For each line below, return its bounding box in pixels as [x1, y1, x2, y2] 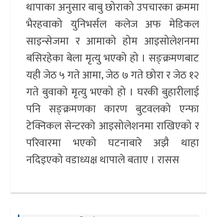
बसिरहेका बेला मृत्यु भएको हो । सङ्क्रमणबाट [26, 49, 199, 68]
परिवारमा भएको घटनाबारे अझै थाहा [26, 134, 199, 153]
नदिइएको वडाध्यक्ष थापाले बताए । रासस [26, 151, 180, 170]
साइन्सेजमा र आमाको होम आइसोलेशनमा [26, 32, 199, 51]
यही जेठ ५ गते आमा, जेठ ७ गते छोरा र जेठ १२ [26, 66, 199, 85]
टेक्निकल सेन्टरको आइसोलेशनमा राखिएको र [26, 117, 199, 136]
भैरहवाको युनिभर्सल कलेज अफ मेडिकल [26, 15, 199, 34]
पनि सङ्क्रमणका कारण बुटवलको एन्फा [26, 100, 199, 119]
